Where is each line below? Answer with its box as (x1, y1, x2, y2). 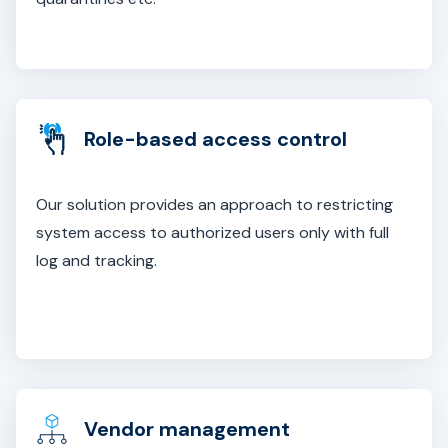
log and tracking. (36, 250, 157, 271)
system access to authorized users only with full (36, 222, 389, 243)
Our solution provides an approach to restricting (36, 194, 393, 215)
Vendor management (84, 416, 290, 442)
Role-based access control (84, 126, 347, 152)
